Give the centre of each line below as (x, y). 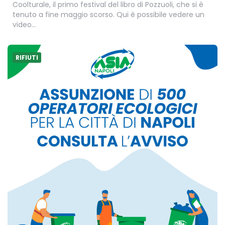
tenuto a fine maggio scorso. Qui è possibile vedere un (108, 15)
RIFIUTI (27, 58)
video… (24, 25)
